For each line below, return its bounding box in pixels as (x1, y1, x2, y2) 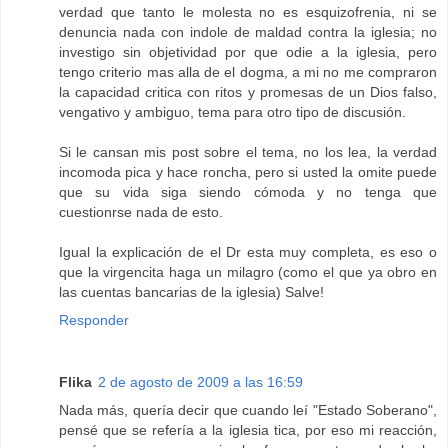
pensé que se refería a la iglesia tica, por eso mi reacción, (59, 422, 437, 439)
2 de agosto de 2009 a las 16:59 (98, 374, 303, 391)
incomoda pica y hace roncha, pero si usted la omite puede (59, 164, 437, 181)
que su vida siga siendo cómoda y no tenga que (59, 184, 437, 201)
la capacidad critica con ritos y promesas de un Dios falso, (59, 84, 437, 101)
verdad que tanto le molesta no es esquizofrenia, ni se (59, 4, 437, 21)
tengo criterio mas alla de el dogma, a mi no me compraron (59, 64, 437, 81)
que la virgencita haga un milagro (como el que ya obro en (59, 264, 437, 281)
